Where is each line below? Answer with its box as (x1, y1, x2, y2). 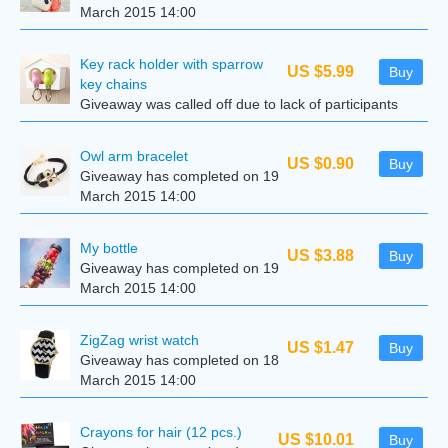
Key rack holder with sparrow (80, 56, 263, 72)
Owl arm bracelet (80, 148, 188, 164)
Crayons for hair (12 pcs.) (80, 424, 242, 440)
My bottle (80, 240, 138, 256)
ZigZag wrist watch (80, 332, 199, 348)
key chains (80, 76, 147, 92)
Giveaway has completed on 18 (80, 352, 279, 368)
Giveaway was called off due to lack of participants (80, 96, 398, 112)
